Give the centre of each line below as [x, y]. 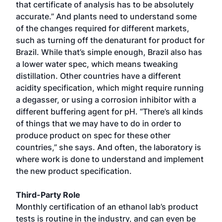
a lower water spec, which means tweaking [97, 64]
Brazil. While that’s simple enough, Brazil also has [109, 52]
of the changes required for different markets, [103, 28]
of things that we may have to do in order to [99, 123]
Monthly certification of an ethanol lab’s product [107, 207]
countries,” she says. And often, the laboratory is [109, 147]
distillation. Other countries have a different [98, 76]
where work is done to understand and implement [110, 159]
